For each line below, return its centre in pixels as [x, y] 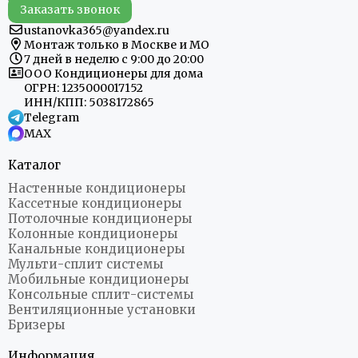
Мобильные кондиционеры [98, 280]
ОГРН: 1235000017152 [84, 88]
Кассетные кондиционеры [95, 204]
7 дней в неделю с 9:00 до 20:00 [114, 60]
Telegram [52, 118]
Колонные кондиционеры [93, 234]
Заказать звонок [70, 10]
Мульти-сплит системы [86, 265]
